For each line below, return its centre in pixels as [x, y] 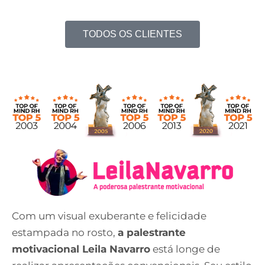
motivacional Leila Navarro [81, 249]
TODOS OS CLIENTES [132, 34]
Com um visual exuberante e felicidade [109, 216]
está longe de [185, 249]
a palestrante [152, 232]
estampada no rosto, [65, 232]
